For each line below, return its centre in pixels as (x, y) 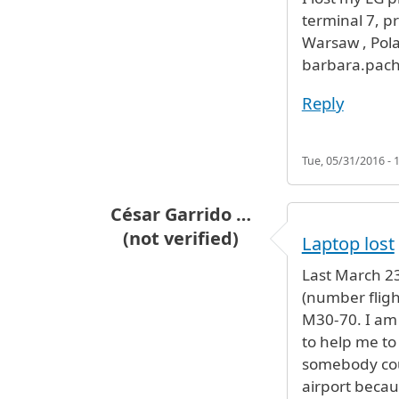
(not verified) (180, 238)
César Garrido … (180, 214)
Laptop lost (348, 244)
